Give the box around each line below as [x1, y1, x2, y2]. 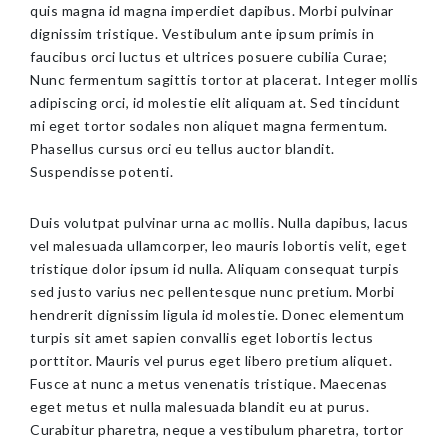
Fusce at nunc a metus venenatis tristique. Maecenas [30, 375, 388, 392]
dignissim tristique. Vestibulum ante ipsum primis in [30, 25, 374, 42]
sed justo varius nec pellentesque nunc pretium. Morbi [30, 283, 395, 300]
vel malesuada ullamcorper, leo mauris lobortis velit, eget [30, 237, 407, 254]
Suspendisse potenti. [30, 163, 173, 180]
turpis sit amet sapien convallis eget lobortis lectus [30, 329, 374, 346]
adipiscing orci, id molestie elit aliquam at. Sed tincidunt [30, 94, 401, 111]
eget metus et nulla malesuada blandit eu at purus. [30, 398, 369, 415]
